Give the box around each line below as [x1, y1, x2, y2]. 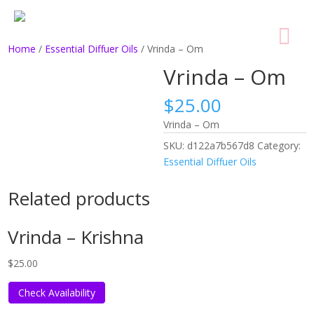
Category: [257, 139, 301, 152]
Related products [8, 186, 151, 211]
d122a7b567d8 [186, 139, 254, 152]
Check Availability [18, 286, 96, 300]
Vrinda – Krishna [8, 224, 144, 250]
